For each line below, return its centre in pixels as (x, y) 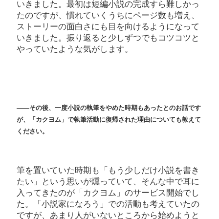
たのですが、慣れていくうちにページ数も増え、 (108, 16)
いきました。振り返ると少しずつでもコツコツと (108, 38)
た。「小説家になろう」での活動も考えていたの (108, 204)
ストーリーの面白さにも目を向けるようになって (108, 27)
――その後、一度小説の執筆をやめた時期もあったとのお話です (109, 108)
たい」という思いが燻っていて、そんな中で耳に (108, 182)
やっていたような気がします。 (75, 49)
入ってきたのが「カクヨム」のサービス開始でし (108, 193)
